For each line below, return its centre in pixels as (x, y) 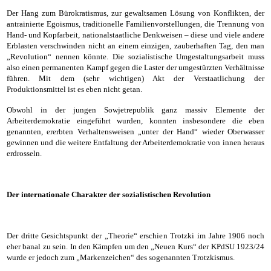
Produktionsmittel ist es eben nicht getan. (74, 89)
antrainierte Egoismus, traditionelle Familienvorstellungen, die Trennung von (135, 24)
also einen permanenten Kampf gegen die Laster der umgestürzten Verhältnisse (135, 67)
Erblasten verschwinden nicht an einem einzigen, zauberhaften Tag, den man (135, 46)
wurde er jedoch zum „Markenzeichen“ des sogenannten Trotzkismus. (121, 257)
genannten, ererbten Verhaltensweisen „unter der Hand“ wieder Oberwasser (135, 132)
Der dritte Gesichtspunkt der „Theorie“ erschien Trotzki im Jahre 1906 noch (135, 236)
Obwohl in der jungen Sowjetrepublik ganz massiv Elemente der (135, 110)
